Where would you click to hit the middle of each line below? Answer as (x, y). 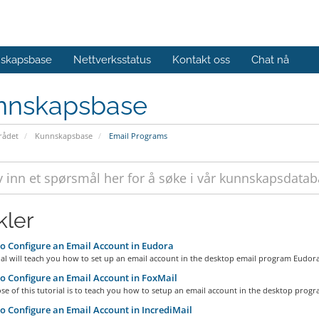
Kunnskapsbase (63, 136)
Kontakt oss (201, 60)
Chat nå (270, 60)
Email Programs (137, 136)
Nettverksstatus (112, 60)
